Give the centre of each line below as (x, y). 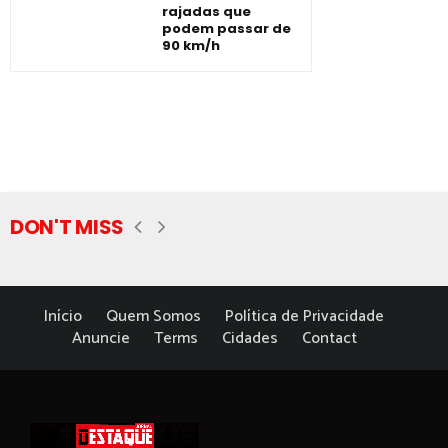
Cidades (249, 338)
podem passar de (226, 28)
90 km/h (191, 45)
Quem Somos (153, 316)
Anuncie (100, 338)
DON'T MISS (67, 226)
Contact (329, 338)
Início (63, 316)
